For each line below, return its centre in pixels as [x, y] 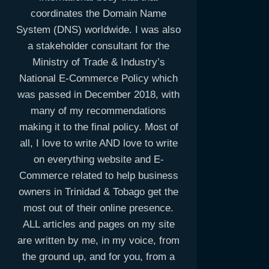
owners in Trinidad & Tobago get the [99, 192]
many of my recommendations [99, 111]
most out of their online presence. [99, 208]
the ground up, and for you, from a [99, 257]
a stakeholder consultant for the [99, 46]
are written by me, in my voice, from [99, 241]
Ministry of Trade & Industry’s [98, 62]
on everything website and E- [98, 160]
